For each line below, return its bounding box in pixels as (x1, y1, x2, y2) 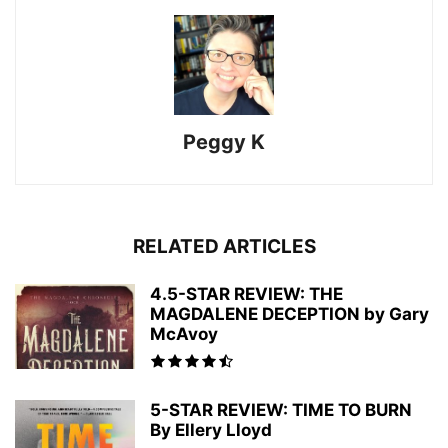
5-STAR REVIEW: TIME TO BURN (150, 399, 412, 420)
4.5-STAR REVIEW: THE (150, 283, 343, 304)
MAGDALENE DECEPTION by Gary (150, 303, 429, 324)
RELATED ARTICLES (132, 234, 316, 258)
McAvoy (150, 323, 218, 344)
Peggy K (183, 129, 265, 154)
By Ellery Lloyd (150, 419, 272, 440)
